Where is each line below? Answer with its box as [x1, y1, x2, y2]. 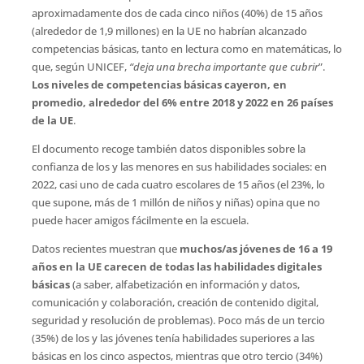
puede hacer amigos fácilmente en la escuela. [31, 213, 249, 228]
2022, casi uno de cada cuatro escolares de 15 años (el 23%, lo [31, 177, 325, 193]
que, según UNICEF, [31, 59, 129, 75]
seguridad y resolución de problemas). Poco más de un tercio [31, 313, 325, 328]
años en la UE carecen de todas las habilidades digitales [31, 259, 322, 275]
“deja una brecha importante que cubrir [128, 59, 318, 75]
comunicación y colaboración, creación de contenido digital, [31, 295, 318, 310]
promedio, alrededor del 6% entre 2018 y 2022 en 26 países [31, 95, 333, 110]
